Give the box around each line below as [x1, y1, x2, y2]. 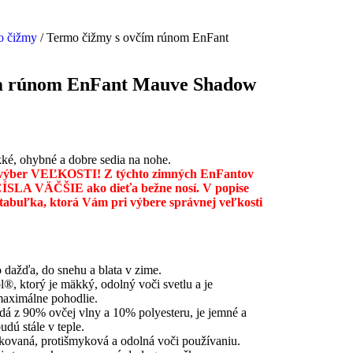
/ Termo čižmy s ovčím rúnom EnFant [37, 31, 229, 44]
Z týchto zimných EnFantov [104, 167, 254, 181]
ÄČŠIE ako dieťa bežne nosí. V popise [44, 181, 249, 195]
